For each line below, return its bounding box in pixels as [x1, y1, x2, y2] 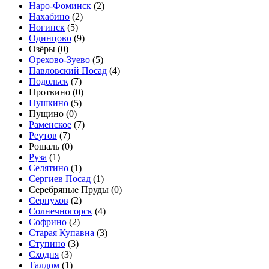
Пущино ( [29, 109, 69, 119]
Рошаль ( [29, 141, 65, 152]
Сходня [29, 249, 59, 260]
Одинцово [29, 33, 71, 44]
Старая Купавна [29, 228, 94, 238]
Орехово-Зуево [29, 55, 90, 65]
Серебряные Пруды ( [29, 184, 114, 195]
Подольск [29, 76, 68, 87]
